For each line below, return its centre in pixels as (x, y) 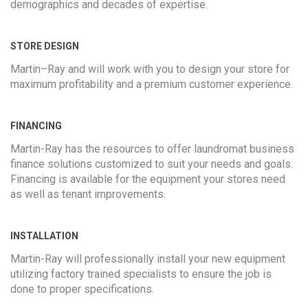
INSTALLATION (44, 236)
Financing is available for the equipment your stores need (148, 179)
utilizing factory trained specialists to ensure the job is (141, 274)
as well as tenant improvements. (88, 194)
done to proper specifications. (82, 289)
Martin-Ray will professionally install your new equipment (148, 259)
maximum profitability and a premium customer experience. (152, 84)
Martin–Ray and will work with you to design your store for (150, 69)
